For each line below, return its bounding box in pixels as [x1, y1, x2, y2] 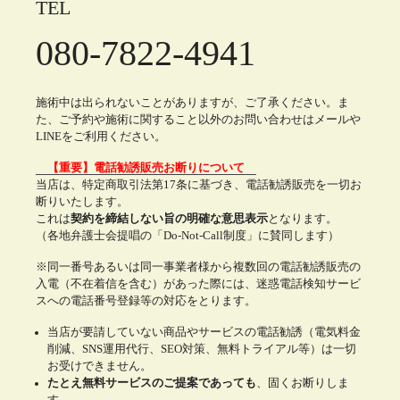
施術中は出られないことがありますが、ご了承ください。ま [36, 96, 349, 109]
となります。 [268, 212, 337, 225]
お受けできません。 [46, 359, 152, 372]
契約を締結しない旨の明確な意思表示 [71, 212, 268, 225]
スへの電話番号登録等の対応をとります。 [36, 294, 256, 307]
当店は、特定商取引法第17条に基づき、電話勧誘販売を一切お [36, 178, 362, 191]
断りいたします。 [36, 195, 129, 208]
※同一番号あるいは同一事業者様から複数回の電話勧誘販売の [36, 260, 361, 273]
